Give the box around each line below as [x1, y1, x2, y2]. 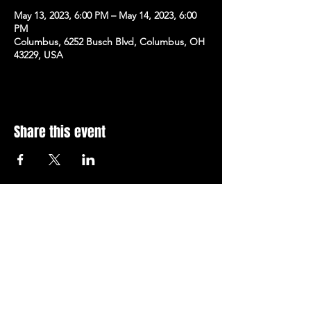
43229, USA [14, 49, 63, 61]
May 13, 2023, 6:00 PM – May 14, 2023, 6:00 [14, 9, 196, 22]
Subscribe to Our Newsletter [22, 224, 185, 241]
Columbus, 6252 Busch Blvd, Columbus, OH [14, 35, 205, 48]
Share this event [14, 121, 106, 142]
